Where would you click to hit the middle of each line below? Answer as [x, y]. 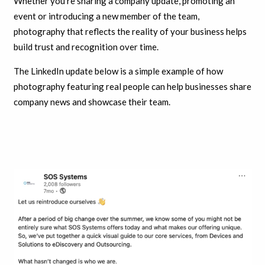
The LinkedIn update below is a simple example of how [118, 71]
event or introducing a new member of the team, [106, 16]
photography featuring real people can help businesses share [132, 87]
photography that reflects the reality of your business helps [130, 32]
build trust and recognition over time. [86, 47]
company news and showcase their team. [92, 102]
